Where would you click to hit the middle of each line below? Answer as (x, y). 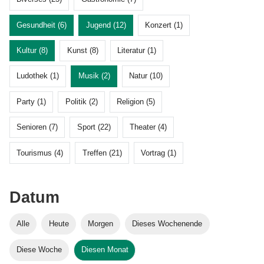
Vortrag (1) (158, 153)
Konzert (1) (164, 25)
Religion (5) (136, 101)
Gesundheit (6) (42, 25)
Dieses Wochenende (167, 223)
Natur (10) (146, 76)
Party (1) (32, 101)
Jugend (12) (106, 25)
